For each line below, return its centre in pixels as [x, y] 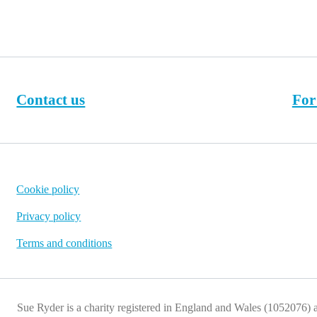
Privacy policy [49, 216]
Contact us [51, 100]
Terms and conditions [64, 243]
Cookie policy [48, 189]
